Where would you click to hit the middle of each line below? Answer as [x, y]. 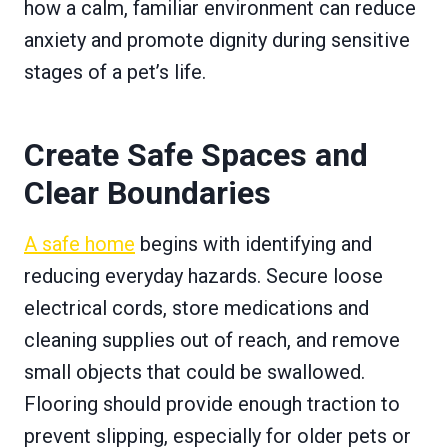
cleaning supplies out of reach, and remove [212, 339]
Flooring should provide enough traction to [212, 403]
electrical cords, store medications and [196, 307]
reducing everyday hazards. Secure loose [203, 275]
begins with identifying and [253, 243]
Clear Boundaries [147, 192]
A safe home [79, 243]
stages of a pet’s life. [115, 71]
